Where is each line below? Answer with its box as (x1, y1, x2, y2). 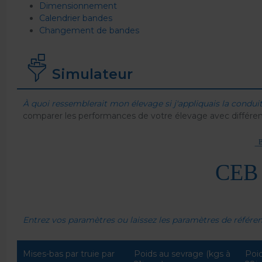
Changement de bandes (39, 25, 139, 36)
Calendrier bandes (39, 13, 112, 23)
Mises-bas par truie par (23, 249, 115, 260)
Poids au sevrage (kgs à (134, 249, 231, 260)
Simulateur (52, 65, 133, 82)
